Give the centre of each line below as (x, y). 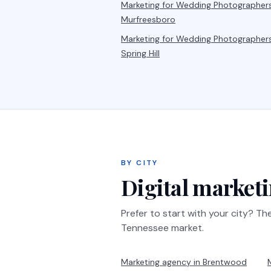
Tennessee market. (162, 228)
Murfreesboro (148, 19)
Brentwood (225, 262)
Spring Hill (140, 53)
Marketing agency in (162, 262)
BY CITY (140, 163)
